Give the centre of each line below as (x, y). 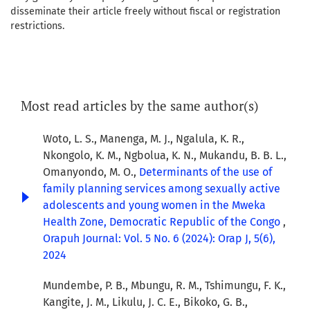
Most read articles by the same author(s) (140, 106)
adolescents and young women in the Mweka (154, 206)
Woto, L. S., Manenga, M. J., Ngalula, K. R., (144, 139)
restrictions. (37, 26)
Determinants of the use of (206, 172)
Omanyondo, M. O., (91, 172)
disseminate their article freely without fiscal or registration (145, 12)
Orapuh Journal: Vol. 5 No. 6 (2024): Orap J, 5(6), (159, 239)
